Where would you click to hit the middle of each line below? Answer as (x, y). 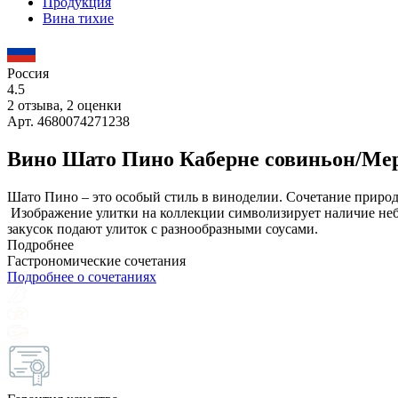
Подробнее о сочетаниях (82, 276)
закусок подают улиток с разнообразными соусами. (163, 228)
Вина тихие (78, 18)
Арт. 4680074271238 (68, 121)
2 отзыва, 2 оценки (64, 105)
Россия (28, 73)
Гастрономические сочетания (96, 260)
